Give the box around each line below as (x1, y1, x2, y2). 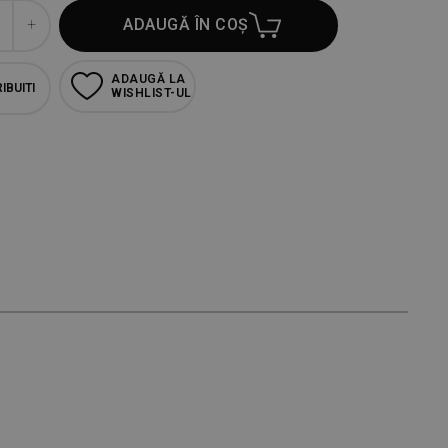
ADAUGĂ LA (111, 72, 186, 87)
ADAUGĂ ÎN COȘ (123, 15, 249, 35)
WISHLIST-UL (111, 86, 192, 101)
